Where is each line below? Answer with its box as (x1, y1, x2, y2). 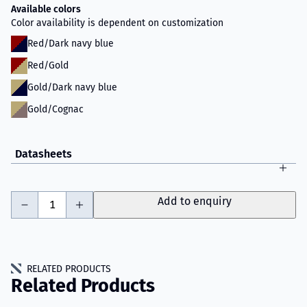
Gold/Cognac (27, 103, 84, 115)
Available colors (11, 3, 81, 15)
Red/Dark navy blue (27, 38, 114, 49)
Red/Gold (27, 60, 69, 71)
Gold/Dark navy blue (27, 82, 117, 93)
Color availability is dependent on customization (11, 17, 223, 29)
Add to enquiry (158, 195, 232, 208)
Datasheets (15, 147, 72, 160)
